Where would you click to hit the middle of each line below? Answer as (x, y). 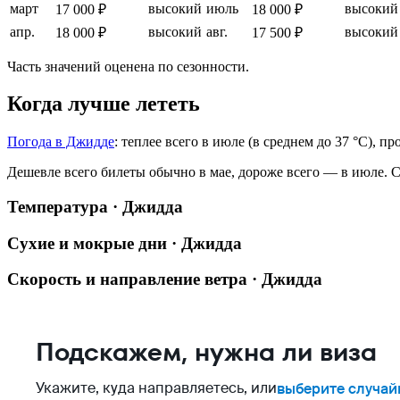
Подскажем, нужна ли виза (206, 353)
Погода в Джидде (61, 142)
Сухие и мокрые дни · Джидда (125, 243)
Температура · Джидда (95, 207)
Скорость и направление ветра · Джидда (165, 279)
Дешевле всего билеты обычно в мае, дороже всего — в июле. (197, 172)
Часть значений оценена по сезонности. (128, 66)
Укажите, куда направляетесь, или (156, 388)
